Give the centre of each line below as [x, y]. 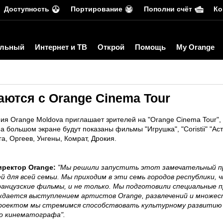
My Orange [195, 47]
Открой [111, 47]
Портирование [97, 9]
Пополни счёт [168, 9]
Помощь [150, 47]
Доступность [27, 9]
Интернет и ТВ [61, 47]
